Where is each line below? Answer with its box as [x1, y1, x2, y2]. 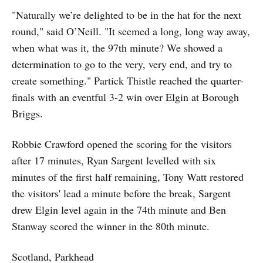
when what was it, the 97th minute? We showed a [12, 41, 222, 55]
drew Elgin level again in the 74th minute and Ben [12, 203, 226, 217]
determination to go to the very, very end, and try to [12, 57, 232, 72]
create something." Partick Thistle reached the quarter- [12, 73, 244, 88]
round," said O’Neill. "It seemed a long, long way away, [12, 24, 250, 39]
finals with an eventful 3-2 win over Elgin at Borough [12, 90, 239, 104]
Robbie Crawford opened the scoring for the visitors [12, 137, 232, 151]
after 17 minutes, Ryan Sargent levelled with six [12, 153, 216, 168]
